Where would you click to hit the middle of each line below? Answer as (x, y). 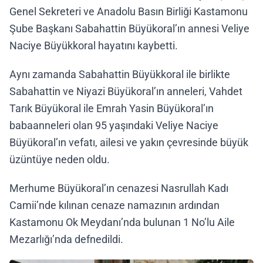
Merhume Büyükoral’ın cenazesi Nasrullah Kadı (119, 188)
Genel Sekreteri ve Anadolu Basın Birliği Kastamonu (129, 11)
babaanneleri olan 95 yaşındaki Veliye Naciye (114, 125)
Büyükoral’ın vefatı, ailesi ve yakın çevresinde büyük (129, 142)
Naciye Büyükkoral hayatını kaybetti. (94, 45)
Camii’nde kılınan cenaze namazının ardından (114, 205)
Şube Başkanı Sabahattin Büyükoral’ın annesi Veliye (129, 28)
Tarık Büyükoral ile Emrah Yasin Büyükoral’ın (112, 108)
